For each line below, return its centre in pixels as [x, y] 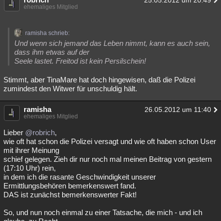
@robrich [40, 132]
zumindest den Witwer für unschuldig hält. [70, 89]
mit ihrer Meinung [31, 150]
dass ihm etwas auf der [52, 52]
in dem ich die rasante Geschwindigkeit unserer [80, 177]
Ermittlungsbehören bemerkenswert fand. [70, 186]
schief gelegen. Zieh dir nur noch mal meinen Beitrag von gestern [108, 159]
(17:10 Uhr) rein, [30, 168]
